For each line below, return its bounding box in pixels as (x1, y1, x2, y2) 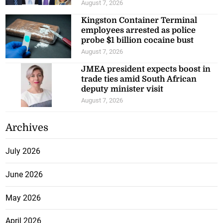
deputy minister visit (81, 85, 164, 94)
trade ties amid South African (81, 75, 197, 84)
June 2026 (5, 170, 43, 180)
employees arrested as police (81, 26, 196, 35)
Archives (5, 122, 49, 134)
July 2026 (5, 146, 41, 156)
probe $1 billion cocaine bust (81, 36, 194, 45)
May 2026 (5, 193, 41, 203)
